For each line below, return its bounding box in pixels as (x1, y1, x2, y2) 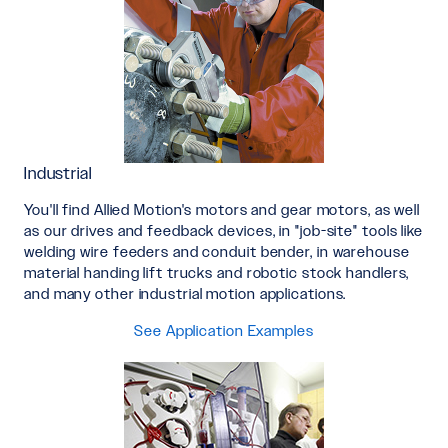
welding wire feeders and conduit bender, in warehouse (24, 242, 410, 260)
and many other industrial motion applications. (24, 284, 347, 302)
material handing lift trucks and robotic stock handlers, (24, 263, 410, 281)
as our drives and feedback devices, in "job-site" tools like (24, 221, 423, 239)
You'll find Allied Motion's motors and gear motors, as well (24, 200, 421, 218)
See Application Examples (134, 321, 314, 339)
